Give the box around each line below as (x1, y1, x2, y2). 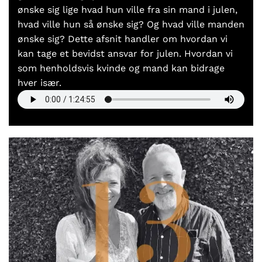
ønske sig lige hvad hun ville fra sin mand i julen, (18, 4, 237, 15)
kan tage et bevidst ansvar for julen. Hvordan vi (18, 47, 233, 59)
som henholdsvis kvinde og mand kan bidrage (18, 62, 225, 74)
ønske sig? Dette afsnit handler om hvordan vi (18, 33, 227, 44)
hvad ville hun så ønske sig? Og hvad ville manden (18, 18, 244, 30)
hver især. (18, 77, 61, 88)
